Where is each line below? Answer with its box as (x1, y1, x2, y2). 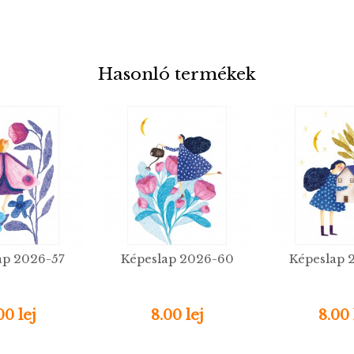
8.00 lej (150, 307, 204, 325)
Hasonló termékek (98, 64, 256, 85)
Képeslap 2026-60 (120, 251, 234, 267)
